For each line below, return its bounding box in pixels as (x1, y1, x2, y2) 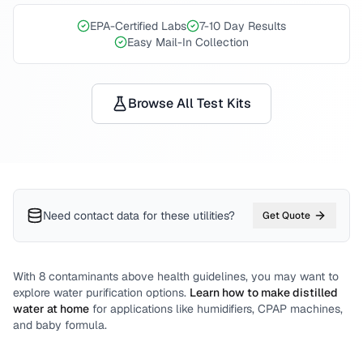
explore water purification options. (13, 285, 186, 300)
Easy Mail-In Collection (127, 35, 249, 49)
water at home (13, 301, 89, 316)
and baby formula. (13, 318, 107, 332)
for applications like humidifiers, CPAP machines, (92, 301, 343, 316)
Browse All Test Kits (128, 95, 251, 112)
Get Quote (263, 209, 310, 222)
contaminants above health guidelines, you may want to (45, 269, 339, 284)
